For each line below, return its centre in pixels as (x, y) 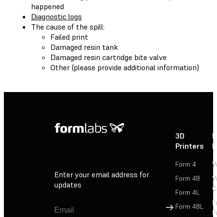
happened (47, 6)
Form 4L (187, 192)
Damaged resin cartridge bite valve (108, 57)
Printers (190, 146)
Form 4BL (189, 206)
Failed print (69, 37)
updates (68, 185)
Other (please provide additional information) (125, 67)
